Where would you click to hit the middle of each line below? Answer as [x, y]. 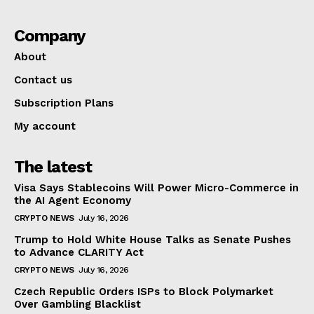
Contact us [43, 80]
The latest [53, 166]
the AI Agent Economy [73, 200]
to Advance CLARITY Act [79, 252]
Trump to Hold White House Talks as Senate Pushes [152, 239]
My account [45, 126]
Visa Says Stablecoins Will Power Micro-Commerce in [156, 187]
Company [50, 35]
